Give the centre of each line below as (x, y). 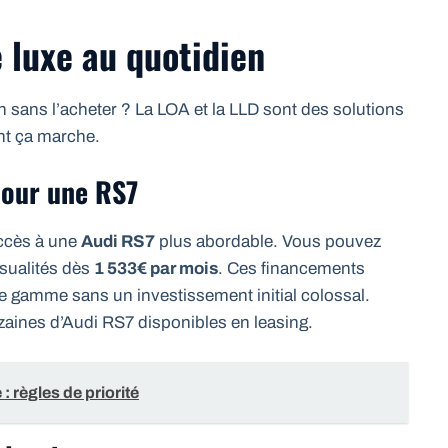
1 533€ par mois (156, 269)
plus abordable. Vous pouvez (268, 242)
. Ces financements (291, 269)
